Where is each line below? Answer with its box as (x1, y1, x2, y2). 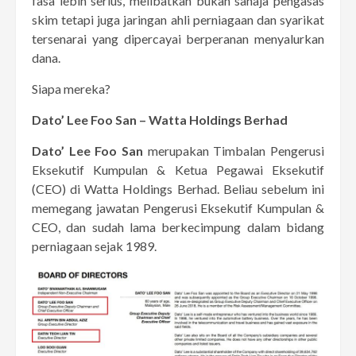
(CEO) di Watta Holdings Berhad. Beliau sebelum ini (32, 180, 324, 196)
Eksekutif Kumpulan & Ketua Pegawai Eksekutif (32, 161, 324, 177)
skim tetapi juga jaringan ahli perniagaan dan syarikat (32, 11, 324, 27)
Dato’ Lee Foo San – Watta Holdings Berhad (32, 111, 288, 127)
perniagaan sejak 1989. (32, 238, 157, 253)
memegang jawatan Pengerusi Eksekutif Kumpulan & (32, 199, 324, 215)
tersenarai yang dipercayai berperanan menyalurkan (32, 30, 324, 46)
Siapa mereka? (32, 80, 110, 96)
